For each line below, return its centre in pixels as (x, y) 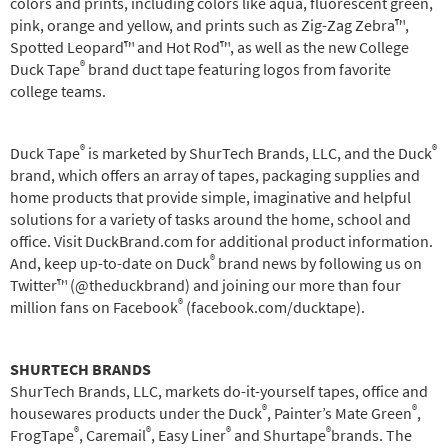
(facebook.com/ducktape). (274, 307)
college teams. (58, 91)
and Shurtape (278, 435)
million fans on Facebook (94, 307)
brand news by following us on (318, 263)
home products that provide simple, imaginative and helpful (210, 197)
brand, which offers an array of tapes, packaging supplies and (215, 175)
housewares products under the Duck (136, 413)
